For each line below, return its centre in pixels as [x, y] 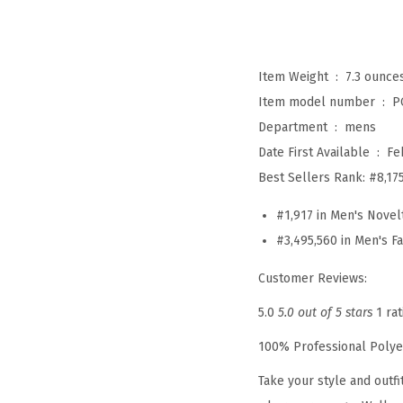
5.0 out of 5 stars [325, 313]
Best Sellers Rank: [313, 178]
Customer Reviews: [313, 279]
